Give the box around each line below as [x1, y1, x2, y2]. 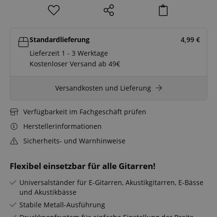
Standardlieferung [30, 35, 90, 45]
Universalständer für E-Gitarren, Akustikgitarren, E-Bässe [19, 178, 203, 187]
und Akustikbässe [19, 187, 77, 197]
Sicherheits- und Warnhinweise [23, 136, 125, 146]
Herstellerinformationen [23, 122, 102, 131]
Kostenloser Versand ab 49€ [30, 59, 121, 69]
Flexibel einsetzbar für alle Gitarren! [10, 160, 155, 172]
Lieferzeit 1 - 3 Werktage [30, 48, 108, 58]
